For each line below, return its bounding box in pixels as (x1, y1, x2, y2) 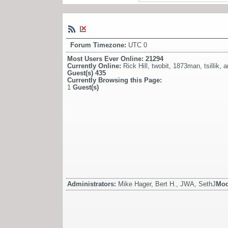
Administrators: (67, 180, 118, 188)
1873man (173, 62, 200, 70)
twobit (152, 62, 169, 70)
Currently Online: (67, 62, 123, 70)
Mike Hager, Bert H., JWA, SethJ (118, 180, 216, 188)
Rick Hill (123, 62, 148, 70)
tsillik (204, 62, 219, 70)
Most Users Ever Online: (67, 54, 146, 63)
